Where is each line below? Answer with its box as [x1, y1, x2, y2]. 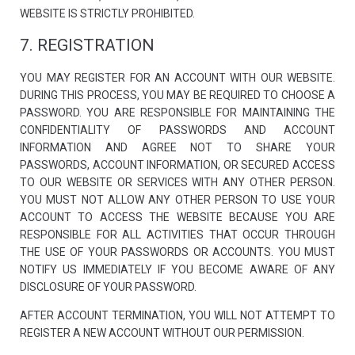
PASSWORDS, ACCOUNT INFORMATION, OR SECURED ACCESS [20, 158, 335, 171]
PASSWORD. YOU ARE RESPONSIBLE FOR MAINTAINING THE [20, 106, 335, 119]
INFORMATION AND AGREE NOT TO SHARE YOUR [20, 141, 335, 154]
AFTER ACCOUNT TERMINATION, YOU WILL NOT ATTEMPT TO [20, 309, 335, 322]
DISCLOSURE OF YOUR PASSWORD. [20, 281, 197, 293]
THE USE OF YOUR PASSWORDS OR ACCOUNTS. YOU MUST [20, 246, 335, 258]
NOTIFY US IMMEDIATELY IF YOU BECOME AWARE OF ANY [20, 263, 335, 276]
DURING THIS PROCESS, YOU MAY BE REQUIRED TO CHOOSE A [20, 89, 335, 101]
